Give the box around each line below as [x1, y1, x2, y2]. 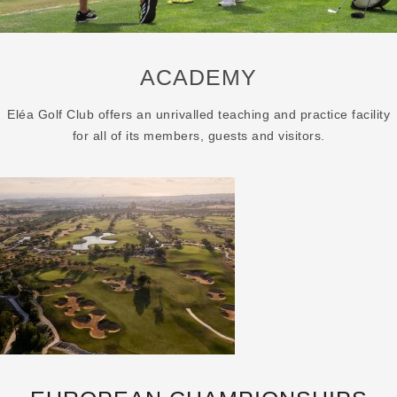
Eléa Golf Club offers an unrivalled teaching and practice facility [7, 107, 390, 121]
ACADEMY [140, 65, 257, 90]
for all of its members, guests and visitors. [72, 128, 325, 143]
